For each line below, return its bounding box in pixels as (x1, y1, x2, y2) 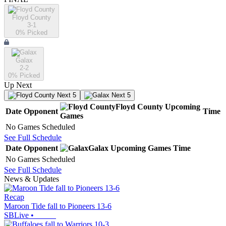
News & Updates (4, 175, 59, 184)
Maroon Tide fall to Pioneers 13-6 (4, 202, 111, 211)
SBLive (4, 211, 29, 220)
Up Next (4, 81, 32, 90)
